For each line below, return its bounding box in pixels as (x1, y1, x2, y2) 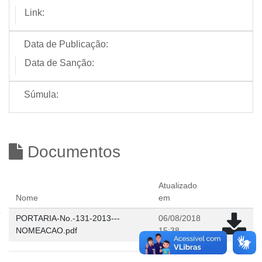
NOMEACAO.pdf (16, 226, 77, 235)
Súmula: (24, 89, 58, 99)
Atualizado (158, 181, 197, 190)
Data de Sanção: (25, 58, 94, 68)
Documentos (23, 143, 120, 161)
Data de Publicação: (24, 39, 108, 49)
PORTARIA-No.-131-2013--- (16, 213, 120, 223)
